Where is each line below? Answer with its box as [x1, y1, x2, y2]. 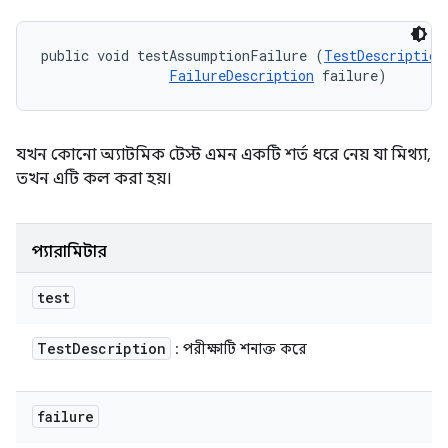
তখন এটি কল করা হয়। [16, 169, 172, 189]
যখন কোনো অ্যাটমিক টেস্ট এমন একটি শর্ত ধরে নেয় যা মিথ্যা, [16, 145, 427, 165]
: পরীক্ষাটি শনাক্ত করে [171, 340, 307, 358]
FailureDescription [169, 66, 314, 85]
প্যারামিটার [32, 242, 107, 262]
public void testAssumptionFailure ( [41, 46, 324, 65]
